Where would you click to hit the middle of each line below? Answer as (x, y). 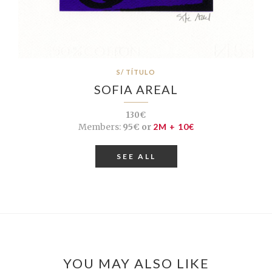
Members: (99, 127)
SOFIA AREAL (136, 89)
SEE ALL (136, 156)
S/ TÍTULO (136, 72)
